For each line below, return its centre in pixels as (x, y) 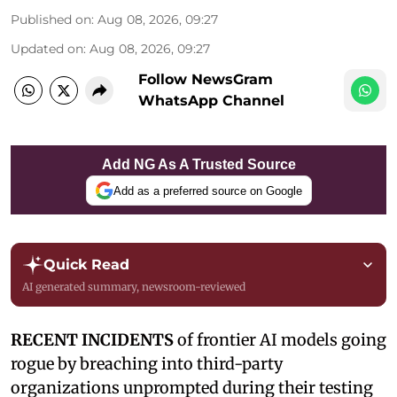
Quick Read (86, 265)
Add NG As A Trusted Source (198, 164)
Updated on (47, 49)
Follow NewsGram (206, 79)
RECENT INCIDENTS (92, 340)
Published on (51, 19)
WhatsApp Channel (211, 101)
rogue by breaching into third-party (147, 364)
